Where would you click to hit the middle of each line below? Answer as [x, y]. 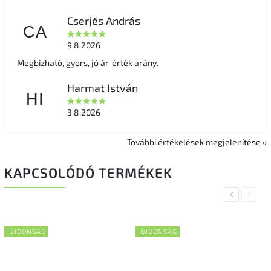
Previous [243, 194]
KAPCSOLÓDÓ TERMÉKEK [88, 172]
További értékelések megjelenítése [194, 142]
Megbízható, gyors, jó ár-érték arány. [88, 62]
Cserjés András [103, 20]
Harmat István [102, 87]
